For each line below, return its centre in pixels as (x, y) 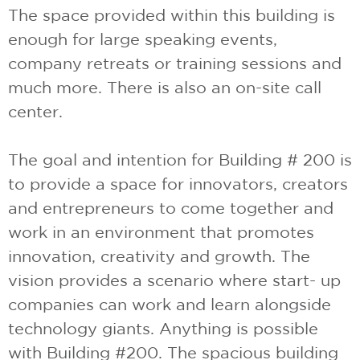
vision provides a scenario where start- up (174, 280)
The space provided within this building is (172, 14)
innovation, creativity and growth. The (159, 256)
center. (35, 111)
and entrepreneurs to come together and (171, 207)
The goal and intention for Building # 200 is (180, 159)
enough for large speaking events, (143, 39)
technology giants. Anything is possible (163, 328)
